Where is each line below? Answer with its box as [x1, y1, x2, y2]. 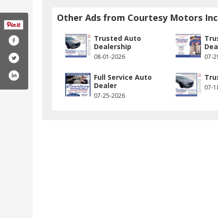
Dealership [94, 42, 131, 52]
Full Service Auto [94, 73, 152, 82]
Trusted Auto [94, 34, 141, 43]
